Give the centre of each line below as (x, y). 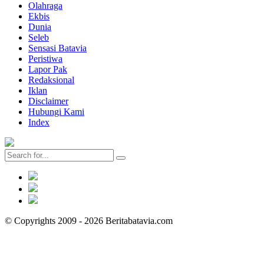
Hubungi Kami (56, 111)
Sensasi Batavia (57, 48)
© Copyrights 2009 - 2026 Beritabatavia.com (89, 220)
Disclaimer (48, 101)
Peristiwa (45, 58)
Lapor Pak (48, 69)
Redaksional (51, 80)
